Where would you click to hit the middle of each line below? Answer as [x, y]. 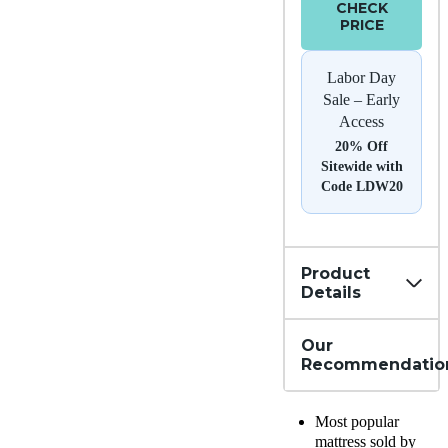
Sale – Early [361, 99]
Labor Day [361, 77]
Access [361, 121]
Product [335, 273]
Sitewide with [361, 166]
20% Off [361, 146]
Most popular [357, 421]
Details [331, 292]
